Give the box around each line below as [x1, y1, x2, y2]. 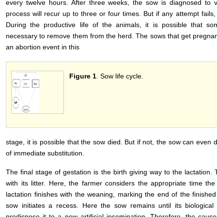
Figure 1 [69, 72, 96, 80]
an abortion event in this [6, 43, 79, 51]
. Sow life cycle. [96, 72, 143, 80]
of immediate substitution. [6, 149, 84, 157]
